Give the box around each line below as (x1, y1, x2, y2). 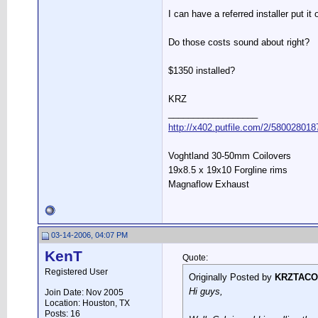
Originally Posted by (189, 272, 275, 283)
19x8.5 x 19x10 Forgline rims (168, 165, 287, 176)
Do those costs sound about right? (168, 37, 309, 48)
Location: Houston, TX (45, 298, 130, 308)
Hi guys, (189, 286, 223, 297)
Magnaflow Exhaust (168, 179, 249, 190)
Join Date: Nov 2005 (45, 287, 124, 297)
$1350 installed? (168, 65, 235, 77)
